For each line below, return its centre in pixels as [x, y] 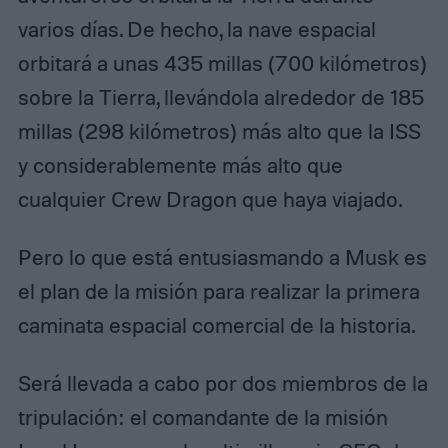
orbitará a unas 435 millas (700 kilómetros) [222, 62]
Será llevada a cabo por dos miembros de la [222, 382]
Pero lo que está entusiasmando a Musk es [222, 256]
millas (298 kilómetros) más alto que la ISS [219, 130]
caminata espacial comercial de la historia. [216, 324]
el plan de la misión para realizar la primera [218, 290]
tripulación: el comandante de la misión [202, 416]
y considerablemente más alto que [180, 164]
